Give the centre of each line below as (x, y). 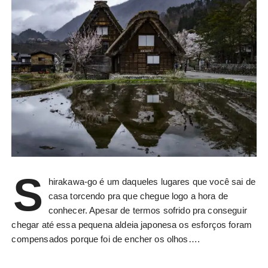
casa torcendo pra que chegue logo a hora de (138, 196)
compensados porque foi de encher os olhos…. (106, 239)
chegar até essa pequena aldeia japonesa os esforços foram (132, 225)
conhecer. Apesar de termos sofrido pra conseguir (147, 211)
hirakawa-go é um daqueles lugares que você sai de (152, 182)
